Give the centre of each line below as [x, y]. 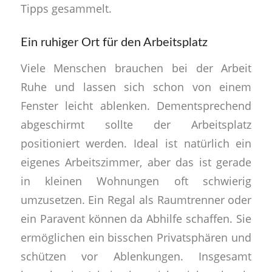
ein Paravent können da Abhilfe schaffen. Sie [136, 219]
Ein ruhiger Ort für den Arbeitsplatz [114, 42]
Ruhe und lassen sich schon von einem [136, 87]
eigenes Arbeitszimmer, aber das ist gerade [136, 162]
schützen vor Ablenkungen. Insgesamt [136, 256]
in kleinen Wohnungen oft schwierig [136, 181]
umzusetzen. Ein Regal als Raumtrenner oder [136, 200]
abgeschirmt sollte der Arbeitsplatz [136, 124]
